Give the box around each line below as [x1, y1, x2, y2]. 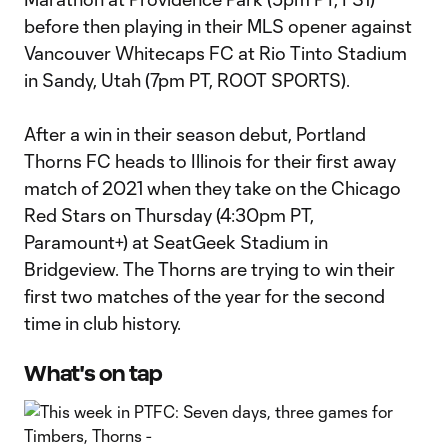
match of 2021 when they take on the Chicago [24, 177, 401, 199]
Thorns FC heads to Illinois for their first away [24, 150, 396, 172]
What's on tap [24, 362, 163, 385]
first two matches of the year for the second [24, 285, 385, 307]
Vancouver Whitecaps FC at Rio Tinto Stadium [24, 42, 407, 64]
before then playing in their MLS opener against [24, 15, 412, 37]
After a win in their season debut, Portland [24, 123, 366, 145]
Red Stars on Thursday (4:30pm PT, [24, 204, 314, 226]
